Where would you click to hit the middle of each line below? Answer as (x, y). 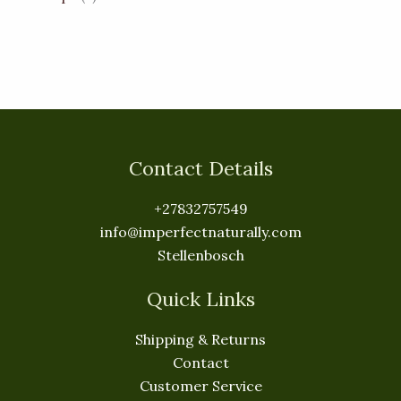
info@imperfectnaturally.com (200, 232)
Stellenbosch (200, 256)
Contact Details (200, 168)
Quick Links (200, 299)
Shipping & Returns (200, 340)
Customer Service (200, 386)
